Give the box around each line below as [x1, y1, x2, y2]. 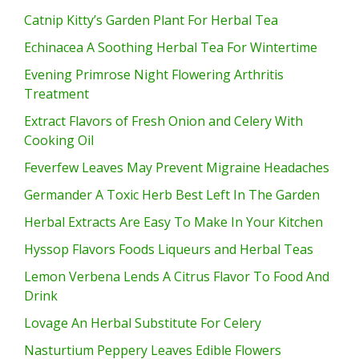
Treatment [24, 85, 89, 103]
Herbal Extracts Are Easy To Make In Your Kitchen [24, 213, 323, 232]
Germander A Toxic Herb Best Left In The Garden [24, 186, 320, 204]
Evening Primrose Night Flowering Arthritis [24, 66, 284, 84]
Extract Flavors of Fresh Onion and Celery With [24, 112, 303, 131]
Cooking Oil [24, 131, 94, 150]
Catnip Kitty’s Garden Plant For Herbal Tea [24, 11, 278, 30]
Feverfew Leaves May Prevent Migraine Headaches [24, 159, 329, 177]
